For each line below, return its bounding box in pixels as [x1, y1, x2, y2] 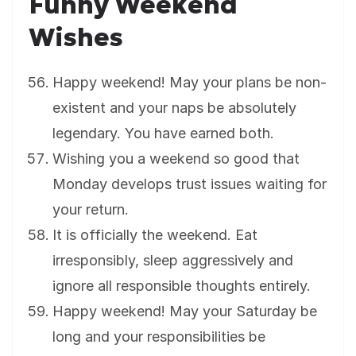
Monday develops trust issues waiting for [52, 176, 327, 193]
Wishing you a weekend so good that [52, 150, 300, 168]
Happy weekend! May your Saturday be [52, 303, 317, 320]
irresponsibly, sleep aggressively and [52, 252, 293, 269]
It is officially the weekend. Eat [52, 226, 257, 244]
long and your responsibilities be [52, 328, 265, 346]
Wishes [29, 21, 123, 54]
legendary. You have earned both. [52, 125, 274, 142]
